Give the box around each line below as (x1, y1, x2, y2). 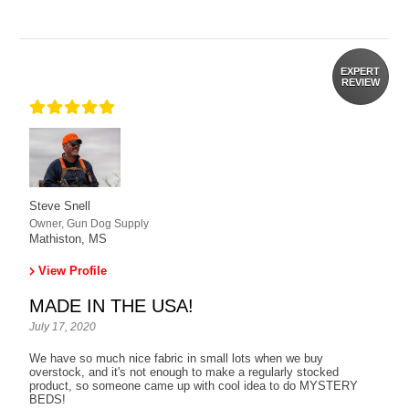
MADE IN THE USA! (29, 296, 194, 317)
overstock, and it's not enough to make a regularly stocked (29, 365, 340, 380)
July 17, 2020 (29, 320, 97, 334)
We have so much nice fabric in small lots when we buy (29, 351, 324, 366)
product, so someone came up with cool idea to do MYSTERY (29, 379, 359, 393)
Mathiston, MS (29, 232, 108, 246)
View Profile (38, 264, 108, 278)
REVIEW (341, 77, 380, 89)
